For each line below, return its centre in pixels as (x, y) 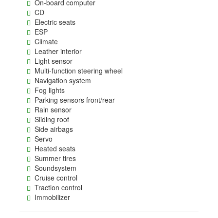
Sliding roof (50, 119)
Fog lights (47, 90)
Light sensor (51, 61)
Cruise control (54, 178)
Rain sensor (51, 109)
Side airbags (52, 129)
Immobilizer (50, 197)
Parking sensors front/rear (73, 100)
